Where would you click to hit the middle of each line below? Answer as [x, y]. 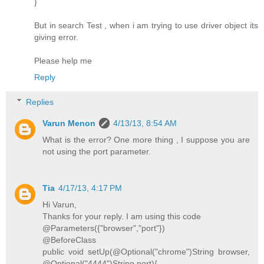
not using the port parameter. [97, 151]
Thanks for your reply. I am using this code [122, 216]
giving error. [56, 37]
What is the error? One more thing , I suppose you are [146, 139]
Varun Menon [69, 123]
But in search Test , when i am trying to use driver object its [146, 26]
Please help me [63, 61]
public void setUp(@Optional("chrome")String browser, [146, 251]
